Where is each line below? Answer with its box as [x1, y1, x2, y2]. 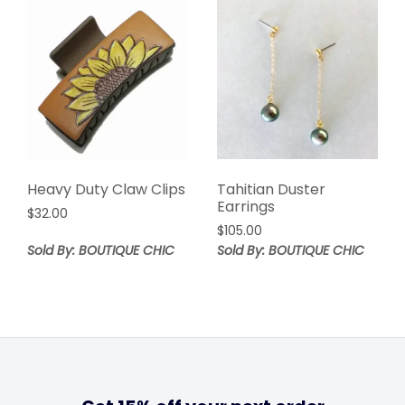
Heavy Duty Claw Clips [27, 179, 185, 201]
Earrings [216, 196, 275, 218]
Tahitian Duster [216, 179, 325, 201]
